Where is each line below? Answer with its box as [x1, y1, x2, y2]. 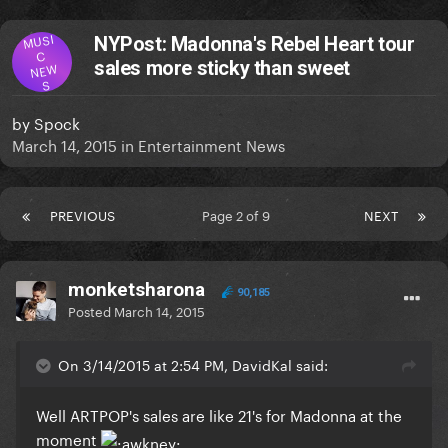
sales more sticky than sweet [94, 56, 350, 81]
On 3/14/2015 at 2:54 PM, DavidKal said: [58, 353, 328, 376]
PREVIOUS [50, 204, 115, 225]
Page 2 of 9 [202, 204, 277, 225]
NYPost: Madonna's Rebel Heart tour [94, 32, 415, 57]
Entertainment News [138, 132, 285, 157]
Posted [68, 300, 114, 321]
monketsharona [68, 278, 205, 302]
